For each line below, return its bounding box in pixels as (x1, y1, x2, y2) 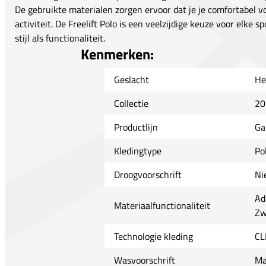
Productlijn (113, 120, 158, 135)
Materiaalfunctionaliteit (113, 198, 210, 213)
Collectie (113, 96, 148, 111)
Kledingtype (113, 144, 161, 159)
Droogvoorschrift (113, 167, 182, 182)
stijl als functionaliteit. (15, 31, 105, 46)
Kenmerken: (80, 43, 154, 65)
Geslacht (113, 72, 149, 87)
